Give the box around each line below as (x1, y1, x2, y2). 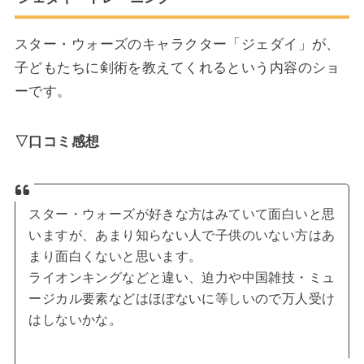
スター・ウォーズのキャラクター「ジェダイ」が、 (14, 36, 340, 53)
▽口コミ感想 (14, 133, 100, 150)
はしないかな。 (28, 312, 123, 327)
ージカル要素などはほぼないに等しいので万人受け (28, 291, 336, 305)
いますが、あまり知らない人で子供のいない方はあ (28, 227, 336, 242)
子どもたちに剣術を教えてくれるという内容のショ (14, 59, 340, 76)
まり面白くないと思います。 (28, 249, 202, 263)
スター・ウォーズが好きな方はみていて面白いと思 (28, 206, 336, 221)
